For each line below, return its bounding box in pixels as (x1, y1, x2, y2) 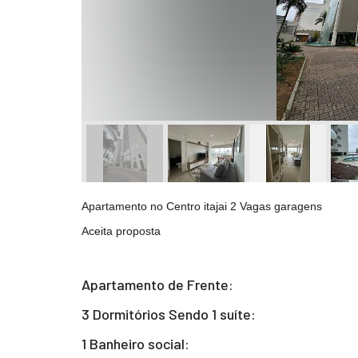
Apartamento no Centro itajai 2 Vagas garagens (82, 200, 322, 213)
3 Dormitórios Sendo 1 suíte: (82, 305, 256, 323)
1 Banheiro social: (82, 335, 189, 352)
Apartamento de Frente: (82, 276, 233, 293)
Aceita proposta (82, 224, 161, 237)
